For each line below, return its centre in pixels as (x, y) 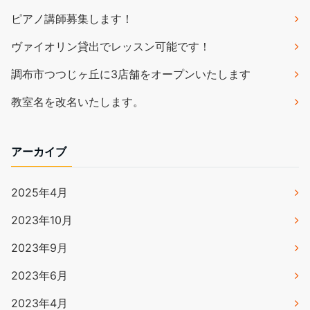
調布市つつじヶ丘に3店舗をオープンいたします (131, 74)
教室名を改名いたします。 (77, 102)
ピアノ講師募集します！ (72, 19)
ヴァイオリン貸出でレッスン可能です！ (111, 46)
